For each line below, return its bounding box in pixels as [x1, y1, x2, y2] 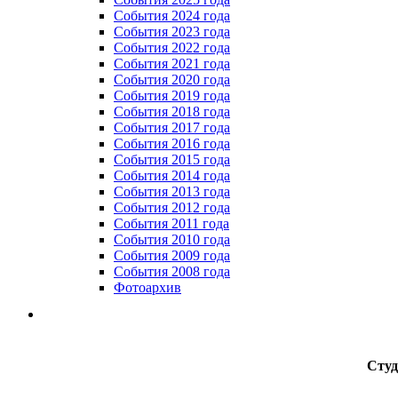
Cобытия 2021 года [114, 55, 230, 71]
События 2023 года [114, 23, 230, 39]
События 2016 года [114, 135, 230, 151]
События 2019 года [114, 87, 230, 103]
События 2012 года [114, 199, 230, 215]
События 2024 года [114, 7, 230, 23]
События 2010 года [114, 231, 230, 247]
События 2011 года [114, 215, 229, 231]
